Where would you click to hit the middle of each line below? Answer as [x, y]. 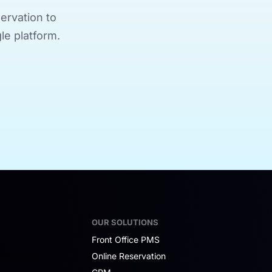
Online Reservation [129, 256]
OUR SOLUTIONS [125, 222]
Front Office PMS [126, 240]
